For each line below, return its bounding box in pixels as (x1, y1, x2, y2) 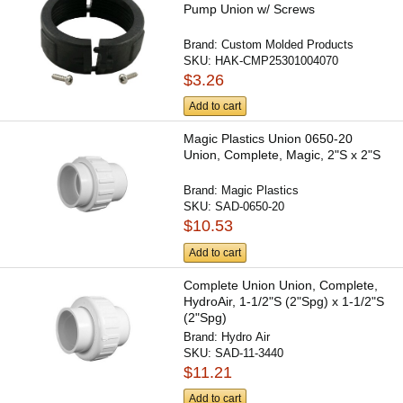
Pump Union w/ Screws (184, 2, 316, 17)
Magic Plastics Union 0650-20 (184, 131, 354, 147)
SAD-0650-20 (215, 200, 285, 214)
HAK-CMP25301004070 (215, 54, 339, 68)
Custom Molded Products (221, 38, 354, 52)
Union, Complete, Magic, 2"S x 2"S (184, 148, 381, 163)
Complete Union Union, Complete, (184, 277, 379, 292)
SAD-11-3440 (215, 345, 284, 360)
